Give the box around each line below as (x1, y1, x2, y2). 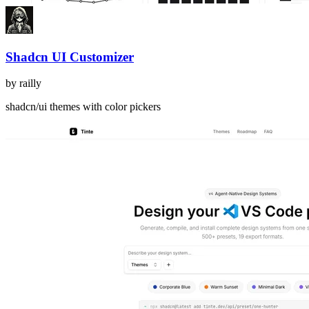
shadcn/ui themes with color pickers (6, 101, 161, 113)
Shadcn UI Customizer (6, 49, 134, 64)
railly (19, 77, 41, 90)
